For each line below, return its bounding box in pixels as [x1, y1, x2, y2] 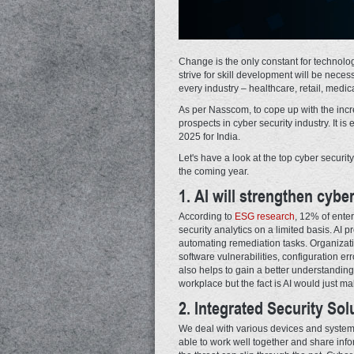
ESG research [235, 210, 295, 222]
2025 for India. [179, 130, 240, 142]
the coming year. [179, 165, 249, 177]
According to [179, 210, 235, 222]
